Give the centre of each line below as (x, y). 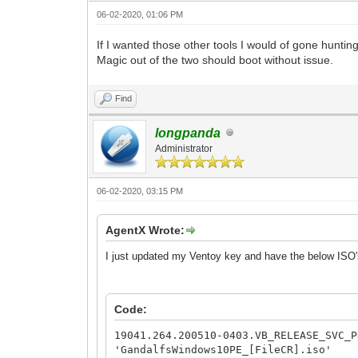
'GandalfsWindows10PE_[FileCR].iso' (223, 349)
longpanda (188, 133)
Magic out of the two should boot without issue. (215, 60)
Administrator (184, 148)
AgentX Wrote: (145, 230)
